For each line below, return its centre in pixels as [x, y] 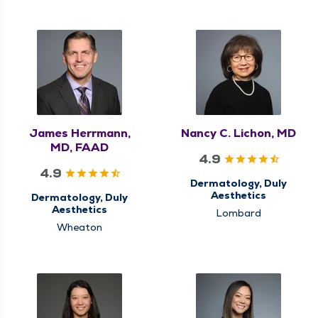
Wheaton [79, 227]
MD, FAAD [79, 147]
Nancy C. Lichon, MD [238, 133]
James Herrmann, [79, 133]
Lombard [238, 213]
